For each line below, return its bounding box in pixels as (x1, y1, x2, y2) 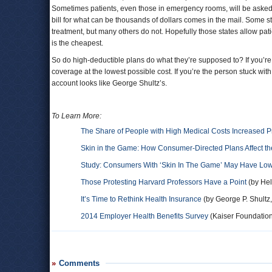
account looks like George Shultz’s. (52, 79, 167, 87)
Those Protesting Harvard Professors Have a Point (81, 178, 246, 186)
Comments (59, 259, 100, 268)
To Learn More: (52, 112, 101, 120)
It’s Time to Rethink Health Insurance (81, 195, 202, 203)
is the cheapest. (52, 39, 103, 47)
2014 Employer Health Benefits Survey (81, 212, 208, 220)
